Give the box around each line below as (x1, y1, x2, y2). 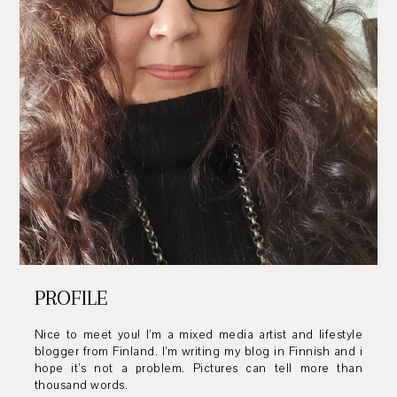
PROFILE (34, 284, 108, 310)
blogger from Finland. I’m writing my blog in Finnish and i (34, 343, 363, 360)
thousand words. (34, 377, 128, 393)
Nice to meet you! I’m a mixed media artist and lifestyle (34, 326, 363, 343)
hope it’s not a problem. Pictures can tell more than (34, 360, 363, 377)
